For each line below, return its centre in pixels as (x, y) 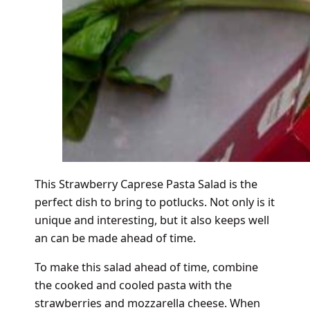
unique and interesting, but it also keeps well (152, 220)
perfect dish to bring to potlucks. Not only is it (154, 202)
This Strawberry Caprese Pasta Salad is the (146, 184)
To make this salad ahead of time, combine (146, 267)
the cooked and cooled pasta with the (133, 285)
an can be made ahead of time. (115, 238)
